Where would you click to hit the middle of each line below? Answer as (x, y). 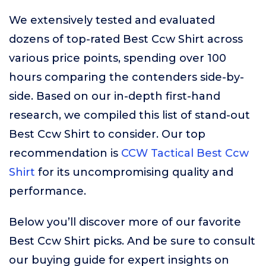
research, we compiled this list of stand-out (129, 115)
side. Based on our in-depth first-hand (115, 96)
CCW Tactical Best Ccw (185, 153)
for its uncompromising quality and (134, 172)
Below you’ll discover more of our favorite (125, 222)
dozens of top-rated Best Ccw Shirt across (126, 39)
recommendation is (65, 153)
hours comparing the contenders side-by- (126, 77)
